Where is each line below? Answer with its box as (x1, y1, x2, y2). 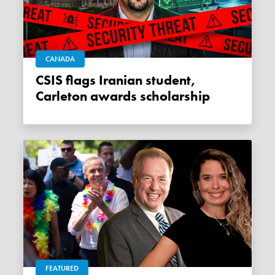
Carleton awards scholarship (36, 87, 211, 105)
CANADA (45, 53, 76, 64)
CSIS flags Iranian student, (36, 71, 44, 89)
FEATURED (45, 263, 79, 274)
